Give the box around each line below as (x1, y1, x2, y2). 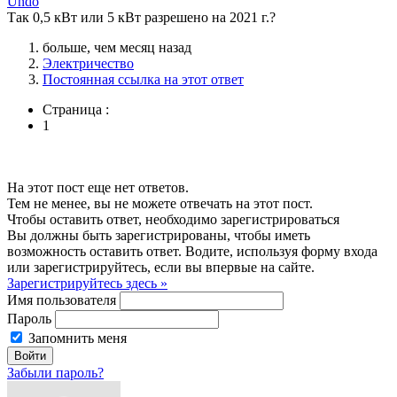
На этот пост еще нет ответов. (7, 179, 189, 195)
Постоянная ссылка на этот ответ (43, 71, 244, 87)
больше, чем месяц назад (43, 39, 191, 55)
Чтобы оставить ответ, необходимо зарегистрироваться (7, 211, 339, 227)
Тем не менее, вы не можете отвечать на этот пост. (7, 195, 313, 211)
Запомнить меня (28, 330, 127, 346)
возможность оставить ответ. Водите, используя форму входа (7, 243, 378, 259)
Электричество (43, 55, 134, 71)
